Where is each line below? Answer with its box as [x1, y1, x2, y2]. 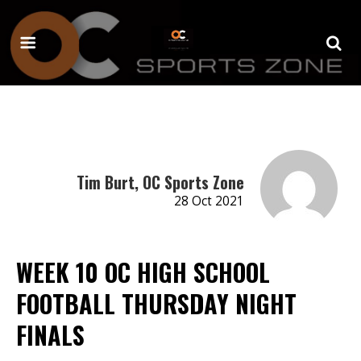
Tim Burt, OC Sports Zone [76, 169, 244, 194]
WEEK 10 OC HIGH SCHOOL [16, 253, 270, 290]
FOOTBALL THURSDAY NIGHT [16, 284, 297, 322]
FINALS [16, 316, 85, 353]
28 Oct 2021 [173, 192, 244, 210]
